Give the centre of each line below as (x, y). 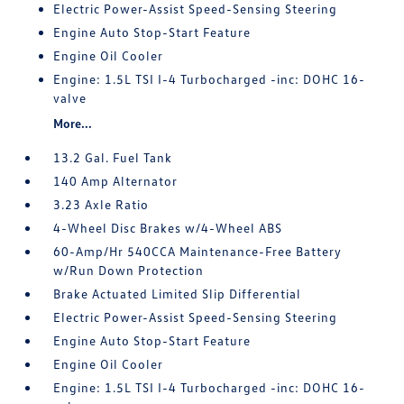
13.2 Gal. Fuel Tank (113, 157)
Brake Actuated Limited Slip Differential (178, 294)
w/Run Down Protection (129, 270)
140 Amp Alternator (116, 181)
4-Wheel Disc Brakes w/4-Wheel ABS (168, 228)
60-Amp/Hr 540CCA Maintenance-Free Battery (198, 251)
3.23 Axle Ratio (101, 204)
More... (73, 123)
